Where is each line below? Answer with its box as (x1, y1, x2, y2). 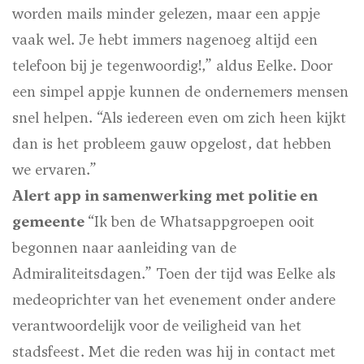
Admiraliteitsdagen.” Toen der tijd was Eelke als (12, 263, 336, 284)
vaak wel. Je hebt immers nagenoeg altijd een (12, 29, 318, 50)
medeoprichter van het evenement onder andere (12, 289, 336, 310)
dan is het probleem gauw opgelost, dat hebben (12, 133, 331, 154)
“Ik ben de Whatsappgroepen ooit (88, 211, 314, 232)
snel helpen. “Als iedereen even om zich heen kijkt (12, 107, 346, 128)
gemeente (12, 211, 88, 232)
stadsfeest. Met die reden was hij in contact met (12, 341, 336, 362)
